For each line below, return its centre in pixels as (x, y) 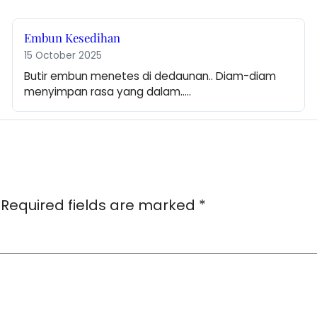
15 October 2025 (63, 56)
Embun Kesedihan (73, 38)
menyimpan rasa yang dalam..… (108, 92)
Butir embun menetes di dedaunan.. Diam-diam (150, 76)
